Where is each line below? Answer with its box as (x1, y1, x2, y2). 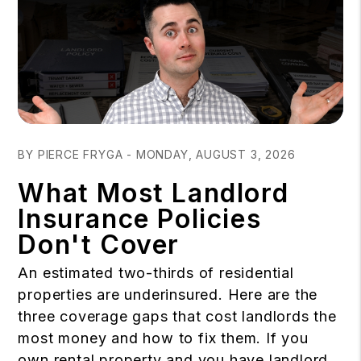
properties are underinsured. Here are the (18, 285, 318, 303)
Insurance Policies (18, 202, 262, 234)
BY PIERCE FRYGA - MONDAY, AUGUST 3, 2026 (18, 147, 296, 161)
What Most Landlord (18, 176, 289, 209)
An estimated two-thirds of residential (18, 263, 294, 281)
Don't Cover (18, 228, 180, 260)
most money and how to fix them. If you (18, 329, 309, 346)
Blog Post (17, 125, 82, 142)
